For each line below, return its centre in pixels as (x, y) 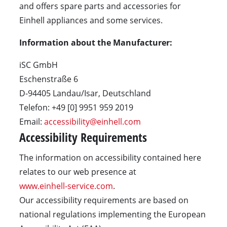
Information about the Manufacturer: (96, 42)
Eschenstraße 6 (48, 79)
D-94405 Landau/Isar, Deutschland (85, 93)
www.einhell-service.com (66, 186)
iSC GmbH (38, 65)
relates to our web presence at (78, 172)
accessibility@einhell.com (92, 121)
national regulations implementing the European (112, 214)
